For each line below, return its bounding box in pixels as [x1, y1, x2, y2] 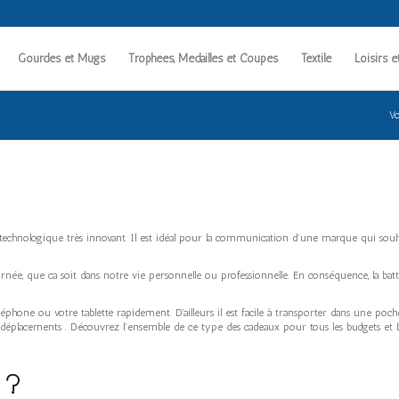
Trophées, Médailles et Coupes [127, 52, 278, 65]
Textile [300, 52, 331, 65]
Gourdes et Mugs [17, 52, 105, 65]
